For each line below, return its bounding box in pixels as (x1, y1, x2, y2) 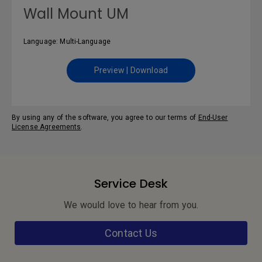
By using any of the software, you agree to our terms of (12, 113, 198, 122)
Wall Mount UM (23, 4, 129, 23)
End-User (198, 113, 228, 122)
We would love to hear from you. (63, 199, 199, 211)
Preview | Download (94, 65, 168, 75)
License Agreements (12, 123, 81, 131)
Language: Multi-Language (23, 37, 111, 46)
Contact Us (105, 227, 157, 239)
